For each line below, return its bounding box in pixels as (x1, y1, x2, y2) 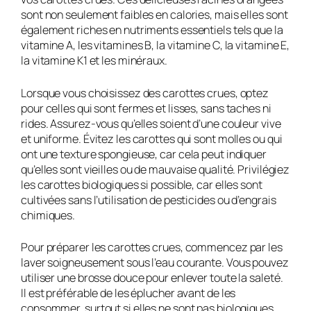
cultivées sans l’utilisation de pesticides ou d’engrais (21, 192, 276, 208)
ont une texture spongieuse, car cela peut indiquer (21, 146, 267, 162)
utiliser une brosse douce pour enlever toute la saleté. (21, 270, 283, 286)
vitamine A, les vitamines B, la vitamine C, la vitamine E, (21, 37, 290, 53)
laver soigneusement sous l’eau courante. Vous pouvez (21, 255, 289, 271)
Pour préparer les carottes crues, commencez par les (21, 239, 283, 255)
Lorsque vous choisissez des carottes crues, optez (21, 85, 269, 101)
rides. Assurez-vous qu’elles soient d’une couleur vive (21, 115, 281, 131)
